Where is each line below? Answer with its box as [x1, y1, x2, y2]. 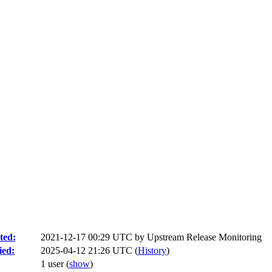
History [138, 245, 166, 256]
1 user [41, 259, 66, 269]
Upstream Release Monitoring [147, 232, 262, 242]
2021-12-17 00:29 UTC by [41, 232, 147, 242]
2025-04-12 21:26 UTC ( [41, 245, 138, 256]
